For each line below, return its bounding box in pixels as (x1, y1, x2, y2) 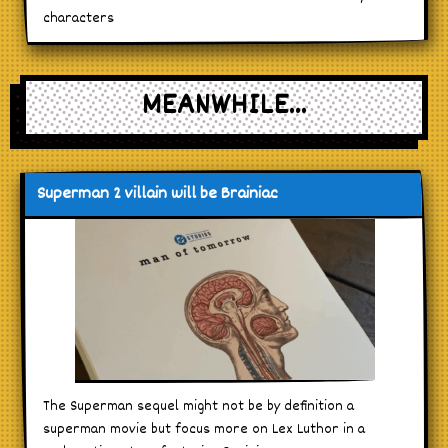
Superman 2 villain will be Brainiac (37, 180, 278, 208)
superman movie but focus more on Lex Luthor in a (43, 417, 365, 441)
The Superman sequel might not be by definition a (43, 394, 354, 418)
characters (43, 6, 114, 30)
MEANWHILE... (141, 84, 307, 131)
